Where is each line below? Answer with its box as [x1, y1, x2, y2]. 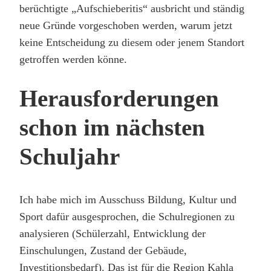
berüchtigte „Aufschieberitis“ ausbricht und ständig [19, 2, 244, 15]
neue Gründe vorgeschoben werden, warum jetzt [19, 19, 232, 32]
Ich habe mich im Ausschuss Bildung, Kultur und [19, 193, 237, 206]
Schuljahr [19, 143, 120, 170]
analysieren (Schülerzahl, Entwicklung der [19, 227, 206, 240]
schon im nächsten [19, 114, 205, 141]
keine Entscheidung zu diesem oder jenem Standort [19, 36, 244, 49]
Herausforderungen [19, 85, 219, 112]
